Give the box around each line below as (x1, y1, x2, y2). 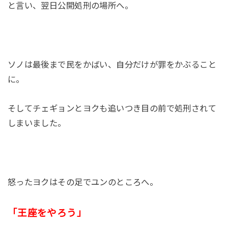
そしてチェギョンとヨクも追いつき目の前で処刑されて (7, 104, 217, 113)
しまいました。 (7, 119, 66, 128)
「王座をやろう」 (7, 207, 87, 218)
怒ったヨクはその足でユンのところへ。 (7, 178, 158, 187)
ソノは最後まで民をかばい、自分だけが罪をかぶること (7, 60, 217, 69)
